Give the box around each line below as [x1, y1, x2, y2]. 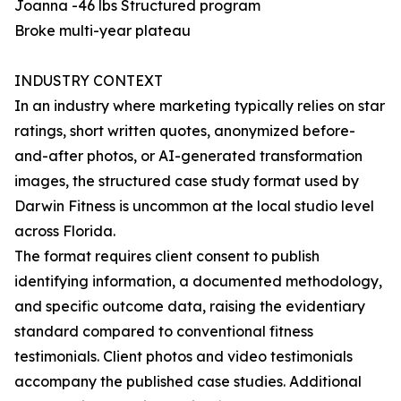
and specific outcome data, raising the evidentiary [14, 297, 365, 316]
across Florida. [14, 222, 115, 241]
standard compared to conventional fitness [14, 322, 313, 341]
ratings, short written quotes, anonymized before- [14, 122, 355, 141]
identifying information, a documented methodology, [14, 272, 382, 291]
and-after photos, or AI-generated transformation [14, 147, 363, 166]
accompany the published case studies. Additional [14, 372, 362, 391]
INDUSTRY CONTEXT [14, 72, 163, 90]
